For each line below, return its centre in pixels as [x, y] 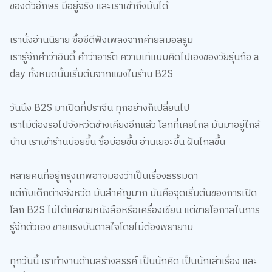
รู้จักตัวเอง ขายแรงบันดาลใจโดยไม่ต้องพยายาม [101, 227]
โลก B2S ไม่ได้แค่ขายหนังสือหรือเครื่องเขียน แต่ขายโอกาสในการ [134, 210]
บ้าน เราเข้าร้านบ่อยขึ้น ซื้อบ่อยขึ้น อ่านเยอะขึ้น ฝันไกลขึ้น [117, 142]
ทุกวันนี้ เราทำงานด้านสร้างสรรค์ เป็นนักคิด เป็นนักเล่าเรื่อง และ [133, 261]
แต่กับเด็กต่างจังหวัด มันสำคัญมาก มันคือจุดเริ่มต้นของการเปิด [133, 193]
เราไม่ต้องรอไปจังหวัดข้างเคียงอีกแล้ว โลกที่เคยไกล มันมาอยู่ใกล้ [134, 125]
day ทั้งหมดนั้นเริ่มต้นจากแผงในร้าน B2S [91, 74]
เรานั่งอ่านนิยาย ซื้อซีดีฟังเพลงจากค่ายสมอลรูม [102, 40]
